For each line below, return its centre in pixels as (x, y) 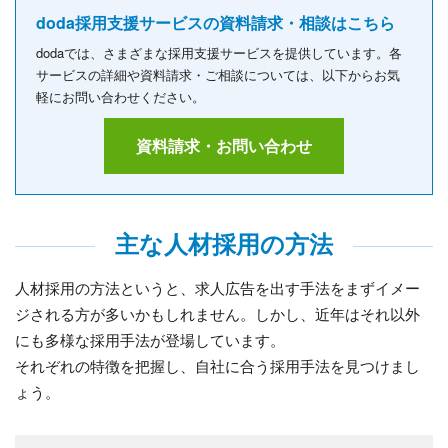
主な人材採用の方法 (224, 243)
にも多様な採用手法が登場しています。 (150, 340)
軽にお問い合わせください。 (120, 97)
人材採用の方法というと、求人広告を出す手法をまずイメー (217, 288)
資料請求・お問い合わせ (224, 146)
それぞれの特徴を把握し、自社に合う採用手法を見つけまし (217, 366)
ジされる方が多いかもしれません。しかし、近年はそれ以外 (217, 314)
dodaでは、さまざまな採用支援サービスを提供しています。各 (219, 53)
